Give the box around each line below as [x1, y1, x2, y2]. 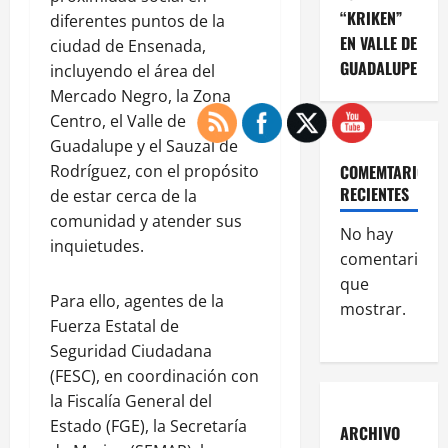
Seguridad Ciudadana [50, 339, 212, 362]
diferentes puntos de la [50, 9, 225, 32]
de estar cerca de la [50, 184, 197, 207]
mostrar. [339, 297, 406, 320]
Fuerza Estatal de [50, 314, 179, 337]
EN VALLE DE [339, 30, 417, 55]
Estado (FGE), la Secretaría [50, 414, 247, 437]
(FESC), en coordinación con [50, 364, 259, 387]
